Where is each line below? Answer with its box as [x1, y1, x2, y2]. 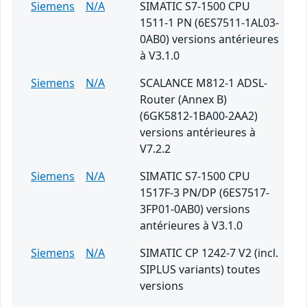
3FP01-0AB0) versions [140, 201, 250, 217]
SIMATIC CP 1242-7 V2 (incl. [140, 245, 278, 261]
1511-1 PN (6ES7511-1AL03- [140, 15, 279, 31]
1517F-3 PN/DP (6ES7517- [140, 185, 269, 201]
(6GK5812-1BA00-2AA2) [140, 108, 258, 124]
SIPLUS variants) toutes [140, 262, 260, 278]
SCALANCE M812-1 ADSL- [140, 75, 267, 91]
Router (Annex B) [140, 92, 227, 108]
